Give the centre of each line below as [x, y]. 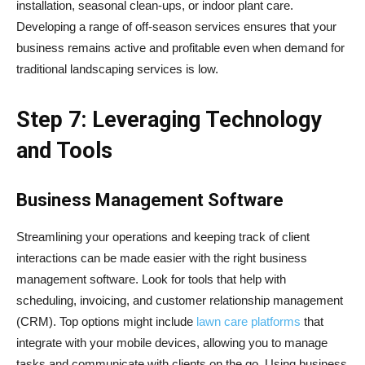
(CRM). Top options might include [105, 321]
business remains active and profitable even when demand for [180, 47]
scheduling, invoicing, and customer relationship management [180, 300]
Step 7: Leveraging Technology [169, 119]
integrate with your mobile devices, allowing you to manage [172, 342]
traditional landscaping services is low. [117, 68]
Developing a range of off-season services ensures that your [176, 26]
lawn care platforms [247, 321]
